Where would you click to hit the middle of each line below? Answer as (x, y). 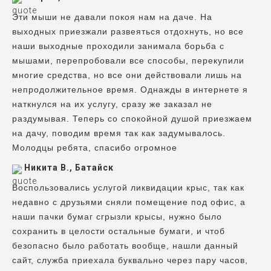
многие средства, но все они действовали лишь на (127, 75)
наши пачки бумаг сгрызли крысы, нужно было (117, 216)
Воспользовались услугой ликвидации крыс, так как (128, 187)
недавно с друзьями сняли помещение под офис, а (129, 202)
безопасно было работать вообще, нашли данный (125, 245)
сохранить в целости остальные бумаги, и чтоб (119, 231)
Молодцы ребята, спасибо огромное (95, 147)
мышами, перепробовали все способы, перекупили (128, 60)
